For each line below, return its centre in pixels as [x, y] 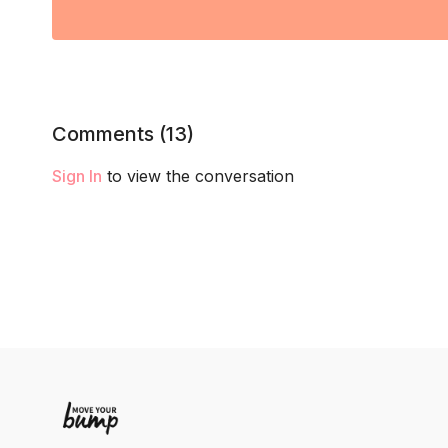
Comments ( [109, 133]
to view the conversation [198, 175]
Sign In [77, 175]
